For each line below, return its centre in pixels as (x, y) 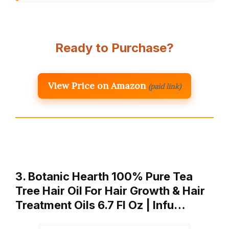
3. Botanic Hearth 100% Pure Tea (104, 177)
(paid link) (165, 87)
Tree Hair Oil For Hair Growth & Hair (110, 191)
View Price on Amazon (97, 86)
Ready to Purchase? (114, 48)
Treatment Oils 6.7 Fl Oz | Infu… (100, 205)
